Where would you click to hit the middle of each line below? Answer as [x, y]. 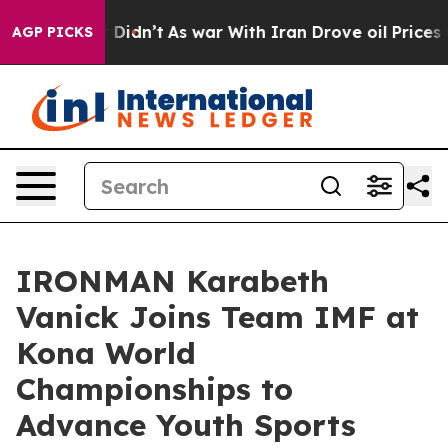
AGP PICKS [52, 32]
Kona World [106, 353]
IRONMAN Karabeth [172, 281]
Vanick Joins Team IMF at [217, 317]
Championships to [154, 389]
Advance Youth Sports [186, 425]
